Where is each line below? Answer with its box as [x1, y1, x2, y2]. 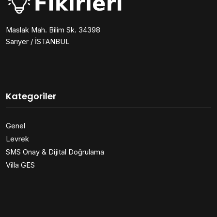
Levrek [6, 135, 29, 143]
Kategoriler [6, 90, 56, 103]
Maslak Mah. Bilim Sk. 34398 [6, 26, 100, 34]
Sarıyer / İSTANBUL [6, 37, 70, 46]
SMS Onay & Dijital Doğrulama [6, 148, 104, 156]
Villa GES [6, 161, 35, 170]
